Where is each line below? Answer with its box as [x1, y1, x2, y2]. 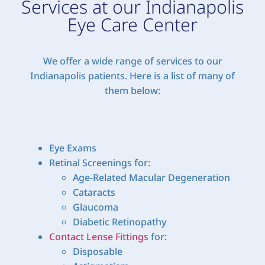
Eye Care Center [67, 12, 198, 37]
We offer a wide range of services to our [43, 54, 222, 67]
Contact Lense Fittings [49, 230, 148, 243]
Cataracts [72, 185, 115, 199]
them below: [105, 83, 160, 97]
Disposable [72, 244, 122, 258]
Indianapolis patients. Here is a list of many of [30, 69, 235, 82]
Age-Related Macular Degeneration [72, 170, 230, 184]
